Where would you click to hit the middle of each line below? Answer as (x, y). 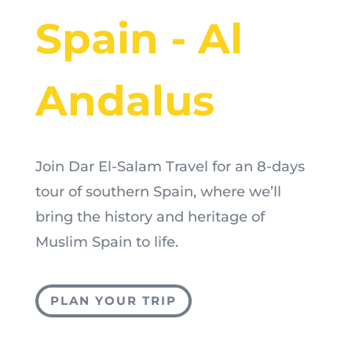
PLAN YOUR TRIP (113, 301)
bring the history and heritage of (150, 216)
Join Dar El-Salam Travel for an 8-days (170, 166)
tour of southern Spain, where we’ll (158, 191)
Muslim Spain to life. (106, 242)
